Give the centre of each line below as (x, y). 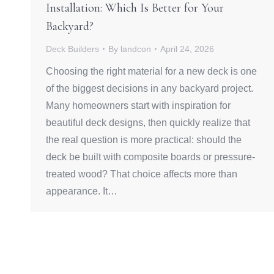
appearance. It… (82, 191)
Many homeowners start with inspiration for (138, 105)
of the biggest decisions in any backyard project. (150, 88)
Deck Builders (72, 49)
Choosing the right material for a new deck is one (151, 71)
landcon (136, 49)
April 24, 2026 (187, 49)
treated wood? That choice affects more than (142, 174)
